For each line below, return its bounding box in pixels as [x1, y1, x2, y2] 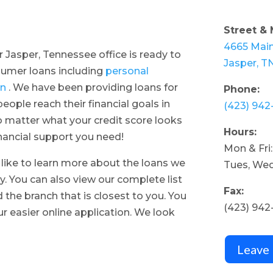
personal [105, 65, 149, 77]
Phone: [223, 83, 263, 96]
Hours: [223, 126, 263, 138]
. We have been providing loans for [6, 82, 179, 94]
